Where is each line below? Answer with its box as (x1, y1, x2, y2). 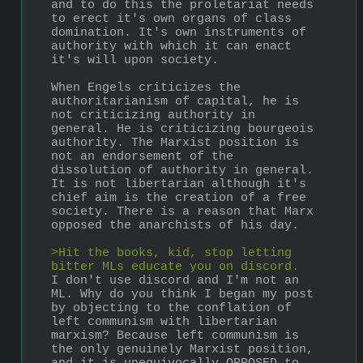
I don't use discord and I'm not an (51, 273, 299, 288)
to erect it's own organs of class (51, 11, 292, 26)
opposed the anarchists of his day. (51, 218, 299, 233)
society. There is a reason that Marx (51, 204, 314, 219)
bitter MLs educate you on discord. (51, 259, 299, 274)
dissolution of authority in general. (51, 163, 314, 177)
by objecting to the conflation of (51, 301, 292, 315)
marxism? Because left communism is (51, 328, 299, 343)
